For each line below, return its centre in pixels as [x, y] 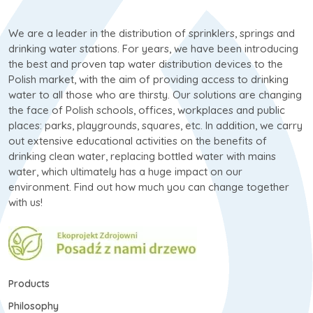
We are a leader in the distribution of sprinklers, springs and [152, 34]
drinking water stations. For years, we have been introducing [153, 49]
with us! [26, 203]
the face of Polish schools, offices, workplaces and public [147, 110]
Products [29, 284]
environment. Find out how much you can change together [149, 187]
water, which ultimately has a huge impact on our [125, 172]
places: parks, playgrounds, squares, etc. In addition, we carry [155, 126]
